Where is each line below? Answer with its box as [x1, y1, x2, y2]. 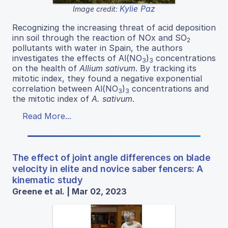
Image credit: [73, 4, 120, 13]
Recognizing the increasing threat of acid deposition [12, 22, 216, 33]
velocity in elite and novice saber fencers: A [12, 163, 203, 174]
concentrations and [129, 83, 209, 94]
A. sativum [92, 93, 132, 104]
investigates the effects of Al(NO [12, 52, 142, 63]
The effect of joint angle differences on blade [12, 152, 211, 163]
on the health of [12, 63, 79, 73]
